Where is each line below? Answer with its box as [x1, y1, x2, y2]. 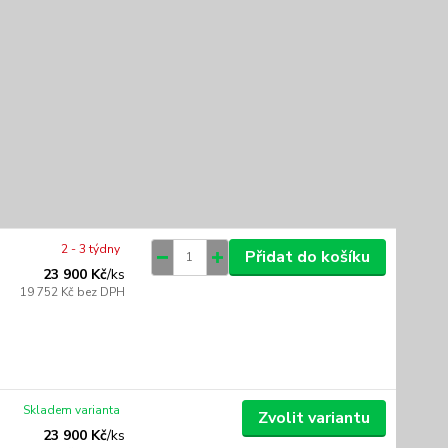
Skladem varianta [23, 401, 121, 418]
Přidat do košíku [244, 245, 370, 268]
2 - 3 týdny [61, 240, 121, 257]
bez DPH [77, 283, 126, 300]
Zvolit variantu [257, 406, 370, 429]
